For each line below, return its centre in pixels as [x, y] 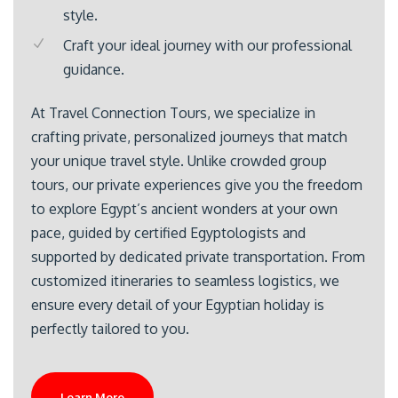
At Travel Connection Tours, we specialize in [173, 113]
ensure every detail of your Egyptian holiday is [178, 305]
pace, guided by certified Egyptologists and [168, 233]
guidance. [94, 69]
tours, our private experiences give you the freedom [197, 185]
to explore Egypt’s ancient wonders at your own [184, 209]
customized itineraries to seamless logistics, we [185, 281]
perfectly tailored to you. [110, 329]
